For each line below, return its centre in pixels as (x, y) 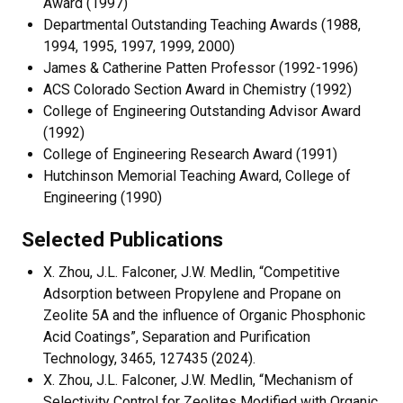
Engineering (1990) (103, 197)
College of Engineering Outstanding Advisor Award (202, 111)
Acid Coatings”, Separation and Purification (177, 336)
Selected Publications (122, 239)
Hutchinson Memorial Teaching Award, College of (197, 175)
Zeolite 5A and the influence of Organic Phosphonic (204, 315)
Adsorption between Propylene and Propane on (192, 293)
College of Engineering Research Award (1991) (190, 154)
